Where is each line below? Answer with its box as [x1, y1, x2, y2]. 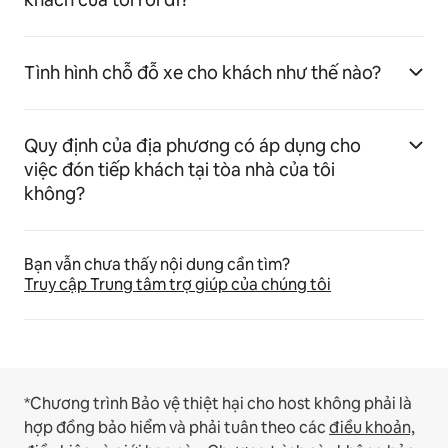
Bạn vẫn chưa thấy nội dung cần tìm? [24, 254, 290, 276]
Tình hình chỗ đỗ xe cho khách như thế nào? [24, 61, 381, 85]
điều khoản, [329, 417, 415, 439]
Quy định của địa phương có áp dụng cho [24, 134, 361, 158]
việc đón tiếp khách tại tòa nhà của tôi [24, 158, 335, 182]
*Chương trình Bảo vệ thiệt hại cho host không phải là [24, 393, 412, 415]
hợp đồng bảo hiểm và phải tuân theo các [24, 417, 329, 439]
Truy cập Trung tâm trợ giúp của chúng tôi [24, 274, 331, 296]
